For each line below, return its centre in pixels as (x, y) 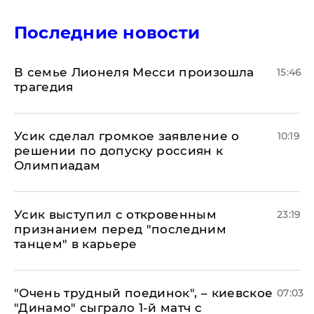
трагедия (44, 87)
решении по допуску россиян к (119, 151)
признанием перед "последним (121, 229)
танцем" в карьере (76, 244)
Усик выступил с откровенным (116, 214)
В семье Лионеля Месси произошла (134, 72)
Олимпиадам (57, 165)
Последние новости (107, 33)
